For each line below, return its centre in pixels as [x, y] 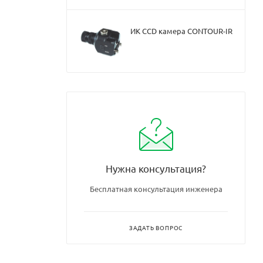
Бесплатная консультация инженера [156, 188]
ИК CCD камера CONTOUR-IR [181, 31]
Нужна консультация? [156, 168]
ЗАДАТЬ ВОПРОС [156, 227]
